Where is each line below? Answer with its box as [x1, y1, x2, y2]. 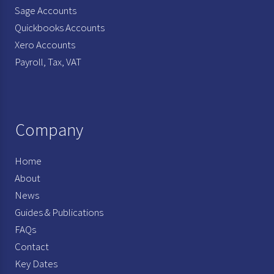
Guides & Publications [15, 205, 103, 219]
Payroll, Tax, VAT [15, 54, 81, 68]
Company [15, 118, 83, 141]
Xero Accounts [15, 37, 75, 51]
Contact [15, 239, 49, 253]
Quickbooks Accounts [15, 20, 105, 34]
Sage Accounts [15, 3, 76, 17]
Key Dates [15, 256, 57, 270]
